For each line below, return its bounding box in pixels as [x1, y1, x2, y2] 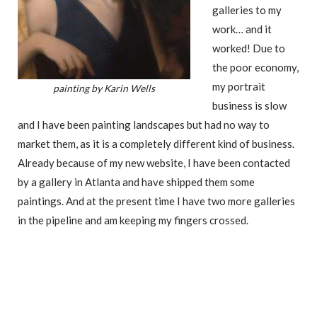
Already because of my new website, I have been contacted [18, 156, 290, 169]
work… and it [212, 22, 272, 35]
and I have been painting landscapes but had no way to [18, 117, 270, 131]
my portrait [212, 79, 265, 93]
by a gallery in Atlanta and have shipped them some [18, 175, 255, 188]
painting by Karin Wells [53, 81, 155, 94]
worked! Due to [212, 41, 285, 54]
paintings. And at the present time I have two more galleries [18, 194, 295, 207]
